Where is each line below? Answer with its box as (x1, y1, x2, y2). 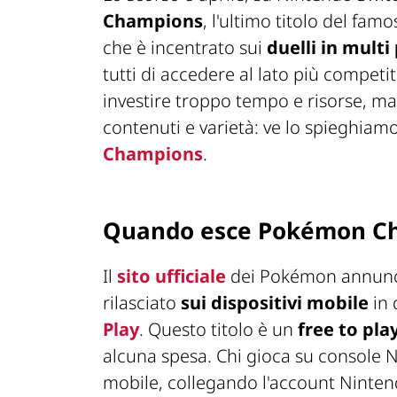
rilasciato (103, 290, 181, 315)
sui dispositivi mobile (181, 290, 369, 315)
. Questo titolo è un (139, 316, 298, 341)
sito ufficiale (117, 263, 226, 288)
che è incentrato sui (103, 35, 267, 60)
